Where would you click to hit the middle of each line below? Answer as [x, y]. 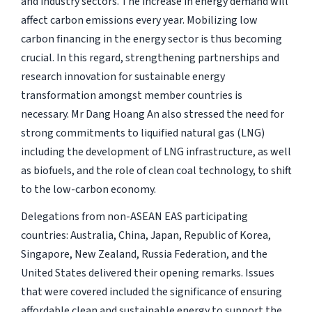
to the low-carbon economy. [88, 190]
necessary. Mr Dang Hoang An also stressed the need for [152, 115]
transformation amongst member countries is [131, 96]
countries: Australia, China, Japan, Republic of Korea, [146, 236]
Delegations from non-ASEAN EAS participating [134, 217]
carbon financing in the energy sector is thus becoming [151, 39]
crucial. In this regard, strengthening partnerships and [150, 58]
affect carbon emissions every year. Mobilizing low [139, 21]
